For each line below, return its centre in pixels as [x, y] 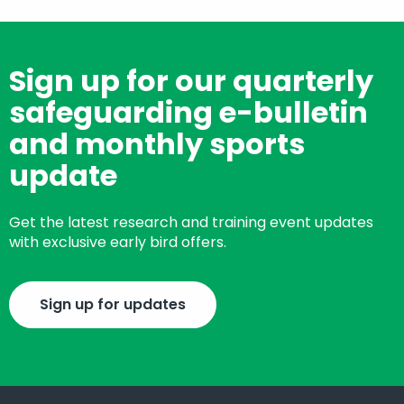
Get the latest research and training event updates [191, 222]
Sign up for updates [113, 304]
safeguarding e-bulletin [188, 112]
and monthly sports [157, 144]
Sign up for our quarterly [191, 81]
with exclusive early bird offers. [118, 242]
